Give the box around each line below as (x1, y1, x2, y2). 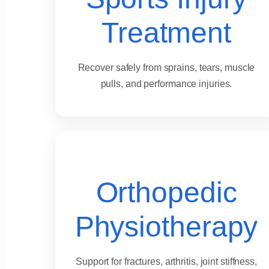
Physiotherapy (74, 211, 258, 243)
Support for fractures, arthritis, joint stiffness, (76, 256, 257, 267)
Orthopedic (95, 177, 237, 209)
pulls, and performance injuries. (100, 79, 232, 89)
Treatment (101, 17, 232, 49)
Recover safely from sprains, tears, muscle (77, 62, 255, 73)
